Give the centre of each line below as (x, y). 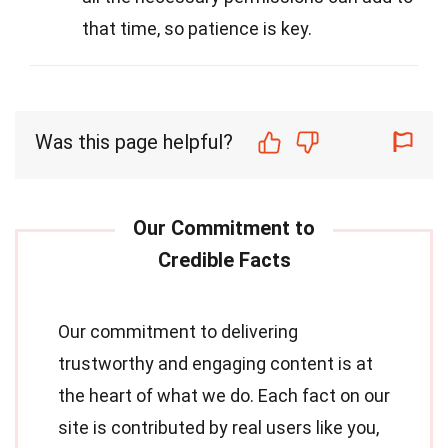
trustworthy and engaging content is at (215, 364)
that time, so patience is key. (197, 29)
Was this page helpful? (134, 142)
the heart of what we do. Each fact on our (224, 396)
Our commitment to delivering (178, 332)
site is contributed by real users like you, (218, 428)
